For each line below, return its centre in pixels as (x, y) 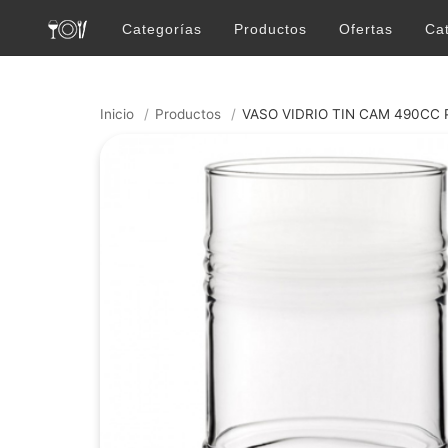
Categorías (162, 29)
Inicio (117, 114)
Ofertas (366, 29)
